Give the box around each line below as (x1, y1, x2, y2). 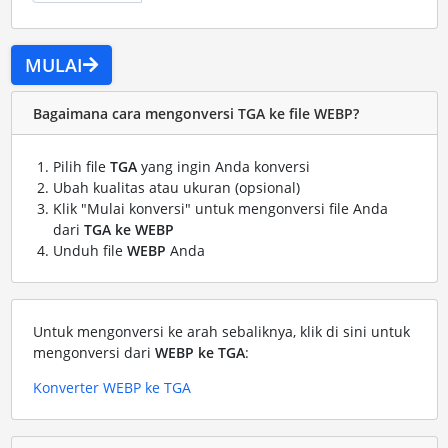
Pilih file (52, 157, 110, 177)
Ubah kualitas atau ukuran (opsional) (52, 178, 300, 198)
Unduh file (52, 241, 127, 261)
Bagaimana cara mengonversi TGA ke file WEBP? (32, 103, 359, 123)
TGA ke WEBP (83, 220, 174, 240)
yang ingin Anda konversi (136, 157, 310, 177)
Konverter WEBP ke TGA (32, 378, 191, 398)
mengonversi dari (32, 343, 155, 363)
